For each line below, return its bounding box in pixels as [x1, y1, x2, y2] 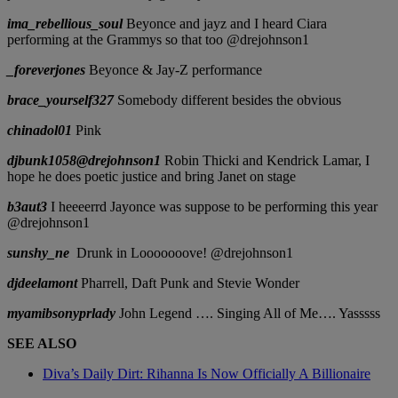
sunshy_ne [7, 245, 69, 261]
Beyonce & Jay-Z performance [85, 62, 262, 78]
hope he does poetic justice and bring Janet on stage [7, 169, 296, 185]
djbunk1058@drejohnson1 [7, 153, 161, 169]
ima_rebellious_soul [7, 16, 123, 32]
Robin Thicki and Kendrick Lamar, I [161, 153, 370, 169]
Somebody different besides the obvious [114, 92, 341, 108]
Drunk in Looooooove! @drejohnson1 [73, 245, 293, 261]
